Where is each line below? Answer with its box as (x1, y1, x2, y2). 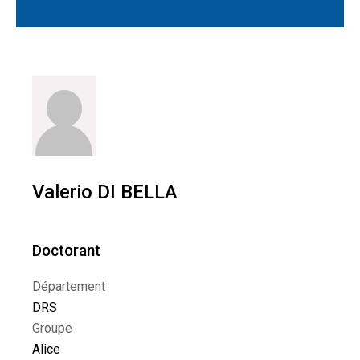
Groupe (32, 321, 72, 336)
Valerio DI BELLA (32, 181, 178, 203)
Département (32, 279, 105, 294)
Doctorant (32, 241, 100, 260)
